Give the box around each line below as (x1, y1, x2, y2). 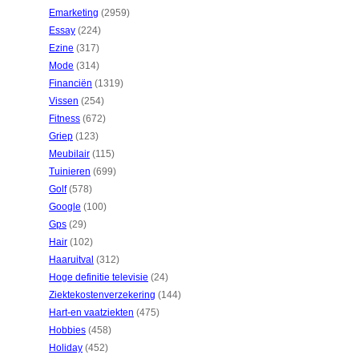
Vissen (49, 95, 79, 107)
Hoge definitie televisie (49, 272, 148, 283)
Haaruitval (49, 254, 94, 265)
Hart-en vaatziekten (49, 307, 134, 318)
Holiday (49, 342, 83, 353)
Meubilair (49, 148, 90, 159)
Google (49, 201, 81, 212)
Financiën (49, 78, 92, 89)
